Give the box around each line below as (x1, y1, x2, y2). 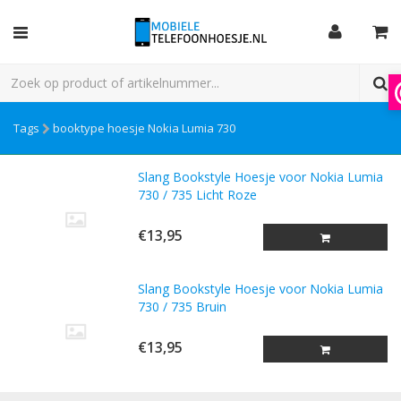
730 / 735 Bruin (138, 298, 227, 315)
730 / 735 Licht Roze (138, 186, 258, 203)
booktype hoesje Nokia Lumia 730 (53, 120, 235, 136)
